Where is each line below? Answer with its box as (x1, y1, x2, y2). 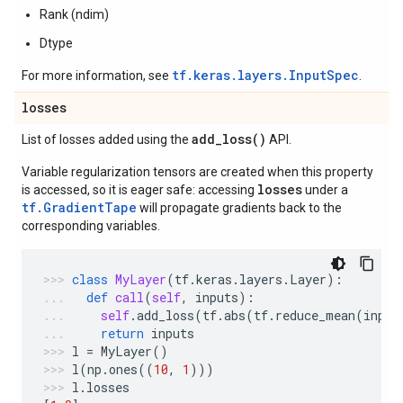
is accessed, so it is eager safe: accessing (22, 183, 257, 197)
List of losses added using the (22, 132, 192, 147)
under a (302, 183, 348, 197)
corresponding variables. (22, 219, 160, 233)
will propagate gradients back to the (137, 201, 342, 215)
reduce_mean (275, 307, 355, 324)
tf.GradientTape (22, 199, 137, 216)
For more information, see (22, 68, 172, 83)
